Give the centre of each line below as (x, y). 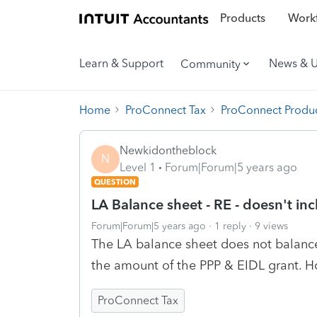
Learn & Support (121, 63)
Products (242, 18)
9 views (271, 226)
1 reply (230, 226)
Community (211, 64)
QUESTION (115, 181)
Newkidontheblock (168, 150)
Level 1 (138, 167)
